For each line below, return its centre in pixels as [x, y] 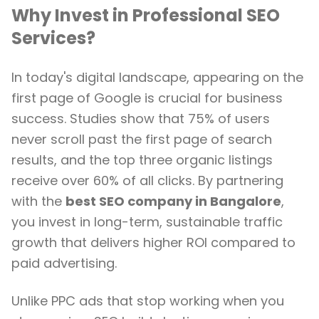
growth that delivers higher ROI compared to [153, 242]
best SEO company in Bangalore [173, 201]
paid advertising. [64, 263]
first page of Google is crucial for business [147, 98]
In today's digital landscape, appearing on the [157, 77]
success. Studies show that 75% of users [141, 119]
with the [38, 201]
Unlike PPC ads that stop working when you [148, 301]
